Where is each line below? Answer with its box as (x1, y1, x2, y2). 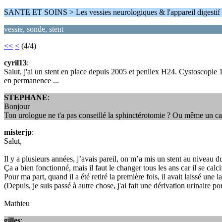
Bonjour (4, 102, 30, 111)
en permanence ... (4, 76, 61, 85)
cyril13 (4, 58, 27, 67)
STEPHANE (4, 93, 48, 102)
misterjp (4, 128, 32, 136)
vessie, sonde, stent (4, 25, 63, 33)
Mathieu (4, 199, 30, 208)
